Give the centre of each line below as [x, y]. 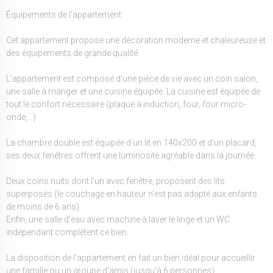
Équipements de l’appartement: [65, 14]
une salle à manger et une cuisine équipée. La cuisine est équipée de [133, 91]
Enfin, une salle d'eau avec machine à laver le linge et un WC [118, 219]
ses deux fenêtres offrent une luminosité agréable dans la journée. [131, 155]
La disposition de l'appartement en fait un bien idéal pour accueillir [131, 257]
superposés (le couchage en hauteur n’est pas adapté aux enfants [132, 193]
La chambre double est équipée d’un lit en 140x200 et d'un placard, [131, 142]
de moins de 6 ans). [44, 206]
